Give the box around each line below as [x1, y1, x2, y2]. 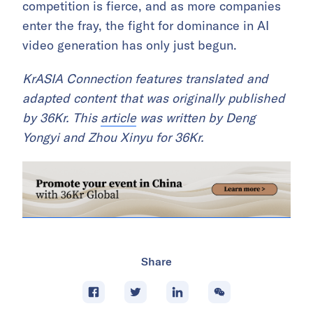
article [101, 110, 136, 126]
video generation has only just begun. [22, 37, 237, 54]
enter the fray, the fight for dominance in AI [22, 17, 269, 34]
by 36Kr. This [22, 110, 101, 126]
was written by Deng [136, 110, 256, 126]
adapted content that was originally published [22, 90, 285, 107]
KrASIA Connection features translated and [22, 71, 268, 87]
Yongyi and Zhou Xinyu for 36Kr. [22, 129, 204, 146]
